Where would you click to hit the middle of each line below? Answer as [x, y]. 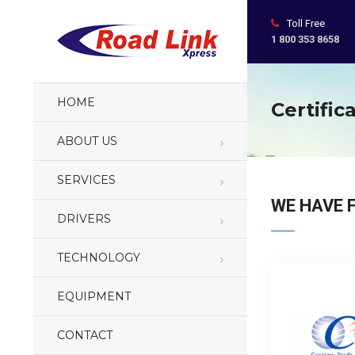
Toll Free [306, 23]
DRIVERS [84, 219]
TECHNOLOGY [99, 258]
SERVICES [86, 180]
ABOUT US [87, 141]
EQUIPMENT [94, 296]
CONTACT [85, 335]
